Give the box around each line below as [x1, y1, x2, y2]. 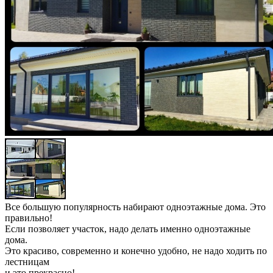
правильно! [5, 213, 52, 224]
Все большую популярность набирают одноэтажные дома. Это [5, 202, 266, 213]
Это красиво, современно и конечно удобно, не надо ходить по [5, 246, 267, 257]
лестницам [5, 257, 49, 268]
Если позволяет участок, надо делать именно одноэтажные [5, 224, 250, 235]
